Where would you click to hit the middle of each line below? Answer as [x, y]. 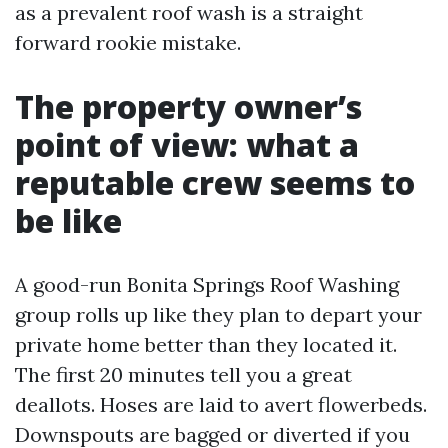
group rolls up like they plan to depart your [218, 314]
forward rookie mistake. [128, 42]
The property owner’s [188, 106]
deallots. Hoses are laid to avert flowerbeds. [221, 404]
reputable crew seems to [215, 182]
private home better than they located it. [206, 344]
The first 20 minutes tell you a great [183, 374]
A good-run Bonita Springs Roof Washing [207, 284]
